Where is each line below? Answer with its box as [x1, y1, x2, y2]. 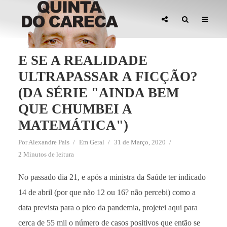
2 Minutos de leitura [18, 150, 74, 158]
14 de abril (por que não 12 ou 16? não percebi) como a [18, 188, 196, 197]
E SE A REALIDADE [18, 53, 147, 68]
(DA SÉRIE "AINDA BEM [18, 85, 179, 100]
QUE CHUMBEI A [18, 101, 132, 117]
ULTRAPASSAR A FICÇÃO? [18, 69, 198, 84]
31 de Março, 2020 [113, 138, 166, 146]
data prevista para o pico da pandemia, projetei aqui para [18, 203, 198, 212]
